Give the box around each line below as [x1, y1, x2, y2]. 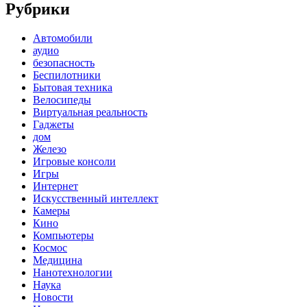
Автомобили [33, 32, 93, 44]
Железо [33, 143, 66, 155]
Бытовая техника [33, 81, 112, 93]
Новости [33, 291, 73, 303]
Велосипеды [33, 93, 91, 106]
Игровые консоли [33, 155, 116, 167]
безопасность [33, 56, 95, 69]
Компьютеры [33, 229, 94, 241]
